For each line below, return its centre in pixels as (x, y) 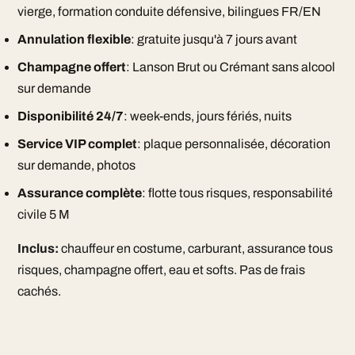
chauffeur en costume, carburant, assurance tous (195, 248)
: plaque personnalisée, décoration (233, 144)
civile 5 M (43, 214)
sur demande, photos (76, 165)
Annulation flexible (74, 39)
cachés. (39, 291)
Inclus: (38, 248)
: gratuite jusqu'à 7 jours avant (214, 39)
